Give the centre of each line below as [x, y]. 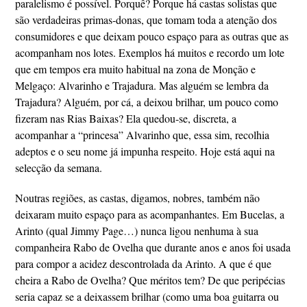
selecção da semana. [59, 168]
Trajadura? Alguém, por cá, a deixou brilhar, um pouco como [147, 102]
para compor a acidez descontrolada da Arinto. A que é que [144, 263]
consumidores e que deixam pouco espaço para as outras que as [152, 36]
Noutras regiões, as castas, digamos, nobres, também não [138, 198]
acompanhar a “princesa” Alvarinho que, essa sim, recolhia [143, 135]
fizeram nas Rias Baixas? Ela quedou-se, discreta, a [126, 118]
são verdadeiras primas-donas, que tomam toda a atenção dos [146, 20]
